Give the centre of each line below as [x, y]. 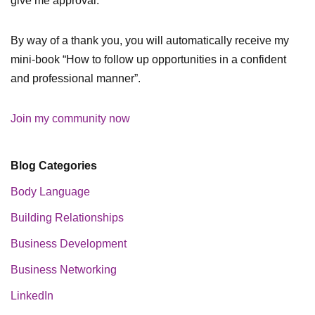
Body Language [50, 192]
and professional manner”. [76, 79]
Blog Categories [54, 166]
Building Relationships [67, 218]
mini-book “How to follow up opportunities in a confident [148, 60]
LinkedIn [32, 296]
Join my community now [70, 119]
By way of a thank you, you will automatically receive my [150, 41]
